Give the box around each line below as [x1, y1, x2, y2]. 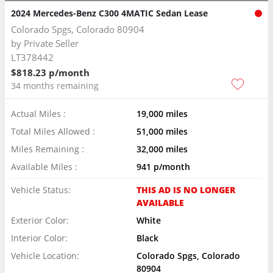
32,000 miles [136, 143, 188, 155]
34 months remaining [11, 79, 99, 91]
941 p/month [136, 160, 190, 172]
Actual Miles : [11, 107, 66, 119]
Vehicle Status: [11, 183, 71, 196]
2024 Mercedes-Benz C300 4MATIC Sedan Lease [11, 7, 208, 19]
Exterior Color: [11, 214, 69, 226]
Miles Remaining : [11, 143, 84, 155]
